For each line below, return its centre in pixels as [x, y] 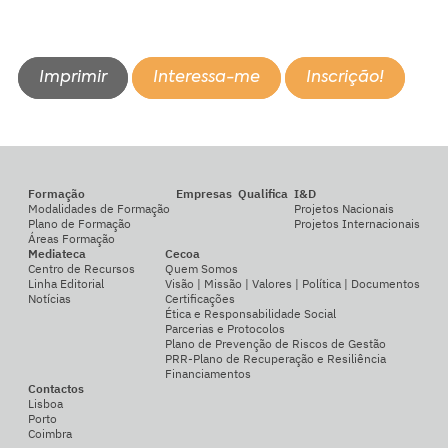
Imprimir [73, 78]
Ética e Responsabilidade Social [251, 313]
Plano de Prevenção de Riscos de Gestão [276, 343]
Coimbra [49, 433]
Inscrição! [345, 78]
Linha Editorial [65, 283]
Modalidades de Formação [98, 208]
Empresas [203, 193]
